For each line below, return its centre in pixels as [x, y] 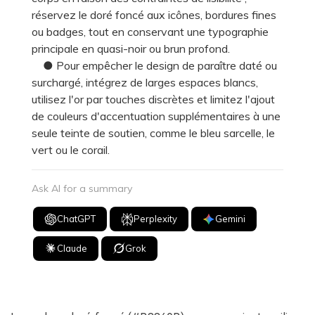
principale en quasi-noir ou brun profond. [131, 49]
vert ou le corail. [71, 150]
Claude [72, 248]
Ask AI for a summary [82, 189]
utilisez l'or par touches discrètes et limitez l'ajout [153, 99]
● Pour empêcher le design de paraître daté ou [154, 66]
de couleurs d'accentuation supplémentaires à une [156, 116]
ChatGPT [77, 219]
